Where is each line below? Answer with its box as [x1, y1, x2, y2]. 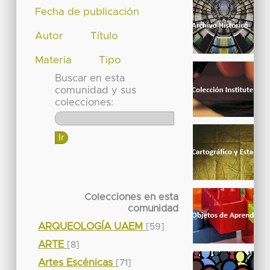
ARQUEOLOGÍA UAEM [38, 221, 143, 231]
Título [90, 31, 118, 41]
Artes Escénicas [38, 257, 113, 268]
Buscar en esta [54, 73, 125, 83]
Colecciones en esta [84, 192, 178, 202]
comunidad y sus [54, 85, 136, 95]
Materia [35, 55, 72, 65]
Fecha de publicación [35, 7, 140, 17]
